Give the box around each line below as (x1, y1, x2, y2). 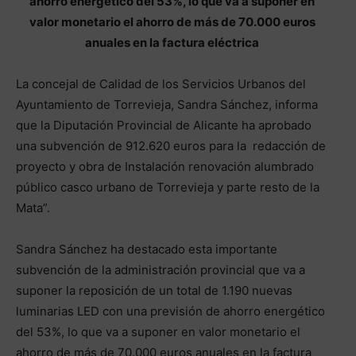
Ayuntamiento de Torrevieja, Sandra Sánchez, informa (16, 97, 318, 113)
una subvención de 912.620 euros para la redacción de (16, 138, 326, 154)
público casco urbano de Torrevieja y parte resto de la (16, 180, 319, 195)
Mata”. (16, 200, 50, 216)
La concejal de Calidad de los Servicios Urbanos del (16, 76, 306, 92)
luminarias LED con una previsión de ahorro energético (16, 304, 325, 319)
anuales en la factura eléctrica (85, 35, 259, 51)
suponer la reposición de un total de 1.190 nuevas (16, 283, 292, 299)
